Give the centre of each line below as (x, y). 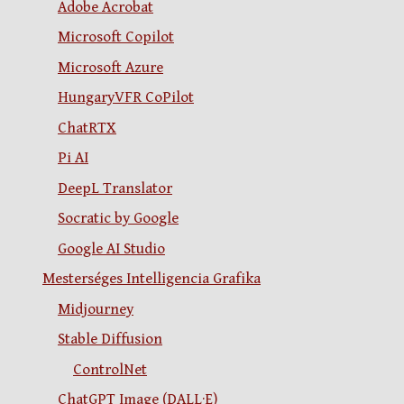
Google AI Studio (111, 248)
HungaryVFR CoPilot (126, 98)
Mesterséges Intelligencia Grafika (151, 279)
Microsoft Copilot (116, 37)
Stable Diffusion (110, 340)
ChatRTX (87, 128)
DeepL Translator (115, 188)
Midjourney (96, 309)
